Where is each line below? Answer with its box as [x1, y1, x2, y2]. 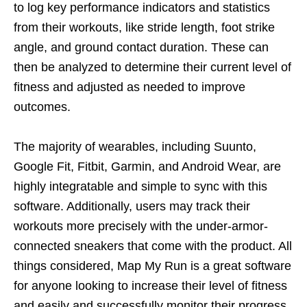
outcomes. [14, 99, 71, 114]
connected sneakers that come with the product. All [14, 238, 292, 253]
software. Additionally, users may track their [14, 199, 250, 213]
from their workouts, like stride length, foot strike [14, 20, 275, 34]
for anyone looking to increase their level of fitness [14, 278, 287, 293]
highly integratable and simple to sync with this [14, 179, 267, 193]
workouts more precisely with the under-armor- [14, 219, 268, 233]
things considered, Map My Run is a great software [14, 258, 291, 273]
